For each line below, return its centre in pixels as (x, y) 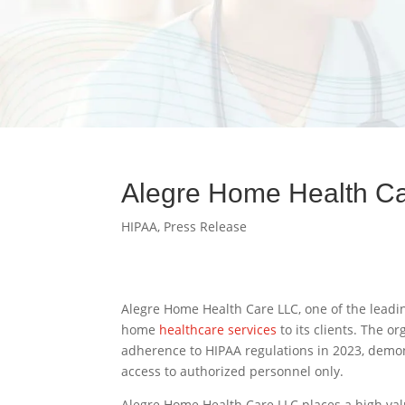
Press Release (206, 226)
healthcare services (218, 330)
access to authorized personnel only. (233, 372)
